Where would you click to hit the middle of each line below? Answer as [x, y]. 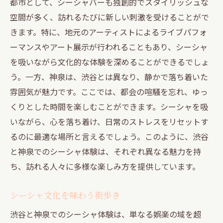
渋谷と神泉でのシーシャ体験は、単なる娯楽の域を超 [106, 214]
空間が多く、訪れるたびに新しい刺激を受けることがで [110, 17]
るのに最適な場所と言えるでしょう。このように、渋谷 [109, 136]
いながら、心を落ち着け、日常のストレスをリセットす [109, 121]
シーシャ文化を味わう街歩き [65, 195]
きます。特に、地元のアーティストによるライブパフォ [109, 32]
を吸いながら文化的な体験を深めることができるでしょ [110, 61]
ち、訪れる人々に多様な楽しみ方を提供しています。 [105, 166]
